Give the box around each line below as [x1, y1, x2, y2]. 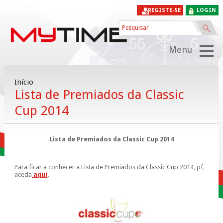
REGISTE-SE [148, 7, 181, 13]
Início [14, 78, 33, 87]
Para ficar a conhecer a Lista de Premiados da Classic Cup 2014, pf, [14, 163, 205, 171]
